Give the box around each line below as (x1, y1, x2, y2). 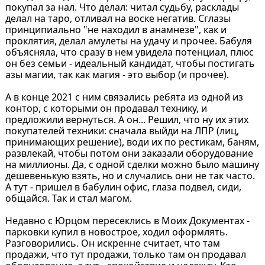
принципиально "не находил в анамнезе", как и (5, 22, 227, 36)
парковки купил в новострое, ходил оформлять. (5, 225, 228, 238)
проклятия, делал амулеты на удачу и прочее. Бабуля (5, 34, 252, 47)
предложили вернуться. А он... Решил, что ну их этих (5, 112, 248, 126)
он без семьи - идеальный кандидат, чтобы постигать (5, 56, 255, 70)
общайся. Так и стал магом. (5, 191, 132, 205)
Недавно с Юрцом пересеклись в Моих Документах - (5, 214, 250, 227)
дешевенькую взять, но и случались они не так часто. (5, 169, 255, 182)
